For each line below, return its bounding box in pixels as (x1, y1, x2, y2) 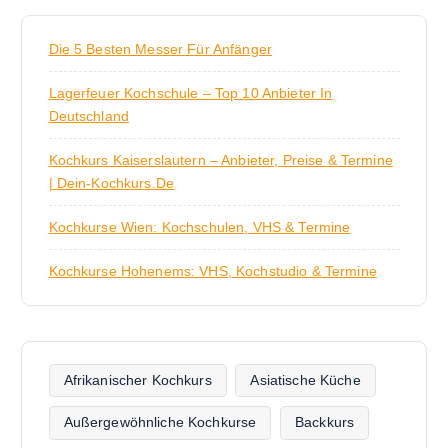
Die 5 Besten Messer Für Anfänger (48, 40, 273, 57)
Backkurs (294, 414, 355, 431)
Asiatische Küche (250, 372, 361, 388)
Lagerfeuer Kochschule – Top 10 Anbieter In (48, 84, 333, 101)
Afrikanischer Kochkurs (63, 372, 212, 388)
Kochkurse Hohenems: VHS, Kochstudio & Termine (48, 262, 377, 279)
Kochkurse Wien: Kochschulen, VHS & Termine (48, 218, 351, 235)
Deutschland (48, 107, 130, 124)
